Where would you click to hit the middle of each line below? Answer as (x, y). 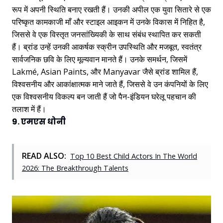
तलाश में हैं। (29, 109)
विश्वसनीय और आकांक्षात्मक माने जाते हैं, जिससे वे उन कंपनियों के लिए (110, 84)
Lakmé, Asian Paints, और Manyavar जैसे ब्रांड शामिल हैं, (105, 72)
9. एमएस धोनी (39, 122)
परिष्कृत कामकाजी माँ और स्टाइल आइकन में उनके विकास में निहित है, (109, 22)
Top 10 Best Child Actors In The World (134, 156)
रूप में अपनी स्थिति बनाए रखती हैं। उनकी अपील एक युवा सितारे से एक (111, 10)
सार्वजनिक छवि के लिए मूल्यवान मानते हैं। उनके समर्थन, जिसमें (100, 59)
